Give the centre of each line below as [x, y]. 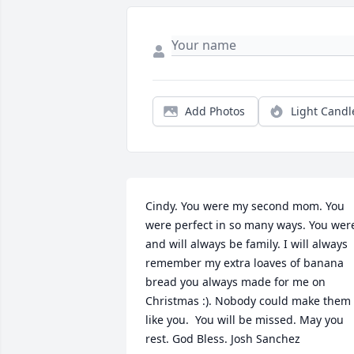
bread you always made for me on [235, 282]
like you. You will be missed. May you [245, 320]
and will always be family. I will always [247, 244]
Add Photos [215, 111]
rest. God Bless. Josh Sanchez [223, 339]
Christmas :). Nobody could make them [248, 301]
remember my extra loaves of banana [245, 263]
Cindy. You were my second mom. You [245, 206]
